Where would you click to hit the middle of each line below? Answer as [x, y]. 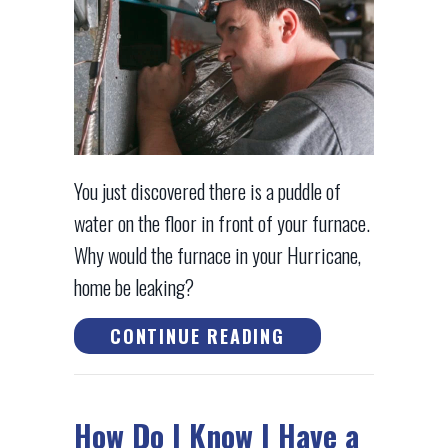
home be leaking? [134, 286]
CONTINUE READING [197, 335]
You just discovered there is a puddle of [207, 190]
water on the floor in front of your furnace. [222, 222]
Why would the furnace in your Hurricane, [217, 254]
